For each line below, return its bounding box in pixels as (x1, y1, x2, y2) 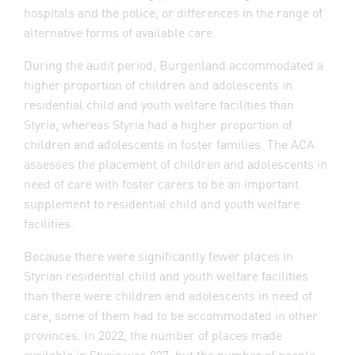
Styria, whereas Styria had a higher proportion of (24, 114, 292, 133)
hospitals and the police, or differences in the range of (24, 2, 323, 21)
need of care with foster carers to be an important (24, 174, 299, 193)
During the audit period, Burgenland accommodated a (24, 55, 323, 74)
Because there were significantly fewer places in (24, 246, 293, 265)
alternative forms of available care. (24, 22, 219, 41)
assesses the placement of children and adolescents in (24, 154, 327, 173)
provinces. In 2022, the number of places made (24, 325, 282, 344)
